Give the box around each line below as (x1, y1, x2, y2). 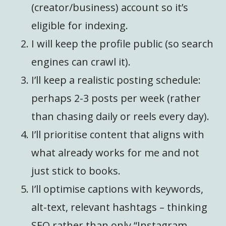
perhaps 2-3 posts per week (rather (31, 91, 201, 105)
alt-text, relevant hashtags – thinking (31, 200, 208, 214)
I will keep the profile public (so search (31, 37, 214, 51)
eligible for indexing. (31, 19, 129, 33)
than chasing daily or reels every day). (31, 109, 210, 124)
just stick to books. (31, 164, 121, 178)
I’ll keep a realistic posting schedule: (31, 73, 201, 87)
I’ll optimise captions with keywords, (31, 182, 204, 196)
